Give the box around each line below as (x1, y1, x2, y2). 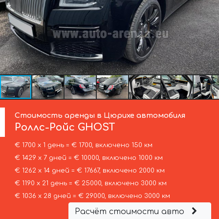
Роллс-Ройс (15, 121, 75, 133)
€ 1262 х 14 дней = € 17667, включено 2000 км (14, 167, 165, 174)
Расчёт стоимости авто (74, 207, 187, 216)
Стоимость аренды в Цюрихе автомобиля (15, 111, 186, 119)
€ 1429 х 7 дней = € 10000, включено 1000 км (14, 154, 163, 161)
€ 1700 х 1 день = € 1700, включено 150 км (14, 141, 153, 149)
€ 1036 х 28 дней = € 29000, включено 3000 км (14, 192, 170, 199)
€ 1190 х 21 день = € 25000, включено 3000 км (14, 179, 167, 187)
